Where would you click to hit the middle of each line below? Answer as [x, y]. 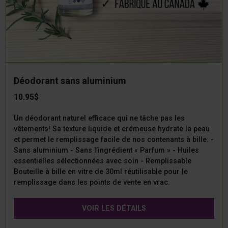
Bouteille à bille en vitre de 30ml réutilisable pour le [101, 172]
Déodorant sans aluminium [70, 81]
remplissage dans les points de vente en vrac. [92, 183]
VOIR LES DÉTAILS [114, 209]
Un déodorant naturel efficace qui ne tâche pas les [99, 119]
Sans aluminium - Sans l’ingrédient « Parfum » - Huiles [106, 151]
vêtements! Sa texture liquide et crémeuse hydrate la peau [111, 129]
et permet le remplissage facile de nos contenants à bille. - [113, 140]
